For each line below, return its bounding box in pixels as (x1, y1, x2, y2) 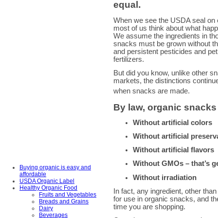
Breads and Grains (39, 198, 89, 205)
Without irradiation (133, 173, 197, 182)
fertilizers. (113, 55, 144, 63)
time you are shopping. (113, 202, 185, 211)
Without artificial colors (133, 118, 212, 127)
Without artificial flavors (133, 146, 214, 154)
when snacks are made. (113, 87, 192, 95)
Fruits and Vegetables (39, 191, 96, 199)
